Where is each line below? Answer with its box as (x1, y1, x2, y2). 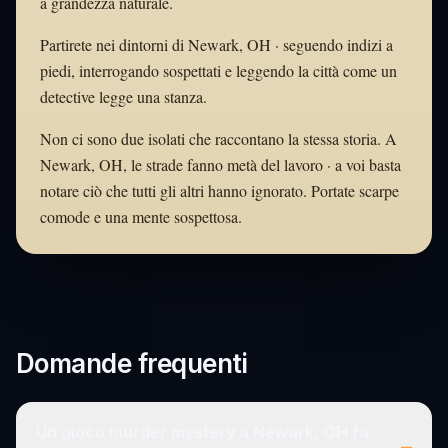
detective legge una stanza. (40, 85, 207, 107)
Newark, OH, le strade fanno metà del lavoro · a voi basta (40, 153, 401, 175)
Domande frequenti (16, 347, 248, 379)
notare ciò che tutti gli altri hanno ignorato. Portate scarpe (40, 179, 399, 201)
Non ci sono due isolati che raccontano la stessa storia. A (40, 127, 397, 149)
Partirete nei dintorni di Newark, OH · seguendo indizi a (40, 33, 393, 55)
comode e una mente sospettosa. (40, 205, 242, 227)
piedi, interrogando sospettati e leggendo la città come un (40, 59, 397, 81)
